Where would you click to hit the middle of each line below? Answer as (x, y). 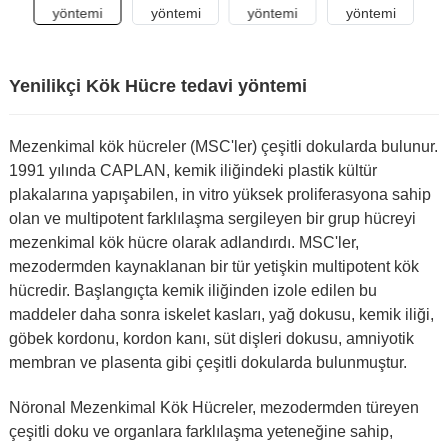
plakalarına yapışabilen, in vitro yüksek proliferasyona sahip (219, 194)
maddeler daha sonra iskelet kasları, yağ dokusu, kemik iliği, (221, 314)
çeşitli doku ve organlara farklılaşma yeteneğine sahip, (200, 431)
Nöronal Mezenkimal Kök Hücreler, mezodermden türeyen (213, 407)
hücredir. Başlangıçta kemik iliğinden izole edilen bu (192, 290)
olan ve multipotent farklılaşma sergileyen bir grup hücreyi (212, 218)
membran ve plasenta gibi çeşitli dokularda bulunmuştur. (207, 362)
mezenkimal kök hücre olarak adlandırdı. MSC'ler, (183, 242)
